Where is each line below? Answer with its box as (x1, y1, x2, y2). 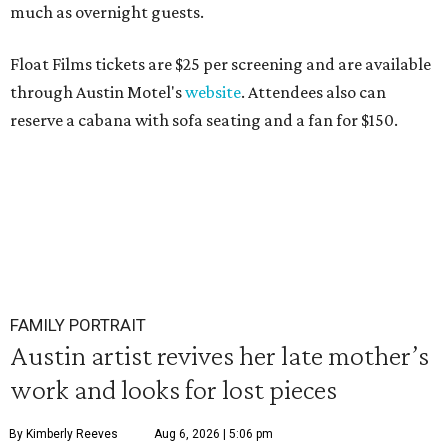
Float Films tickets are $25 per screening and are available (10, 54, 431, 74)
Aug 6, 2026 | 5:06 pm (154, 427, 273, 441)
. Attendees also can (241, 82, 386, 102)
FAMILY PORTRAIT (10, 315, 146, 335)
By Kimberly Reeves (9, 427, 118, 441)
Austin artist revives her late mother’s (10, 339, 429, 371)
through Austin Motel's (10, 82, 185, 102)
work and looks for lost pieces (10, 373, 337, 405)
